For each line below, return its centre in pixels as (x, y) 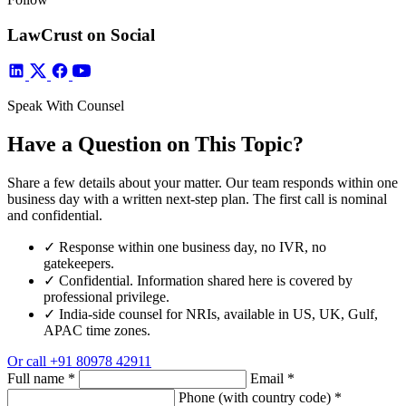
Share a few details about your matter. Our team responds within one (203, 183)
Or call (27, 362)
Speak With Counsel (66, 106)
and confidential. (55, 216)
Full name (38, 379)
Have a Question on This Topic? (155, 145)
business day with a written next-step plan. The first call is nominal (197, 199)
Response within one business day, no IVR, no (193, 247)
